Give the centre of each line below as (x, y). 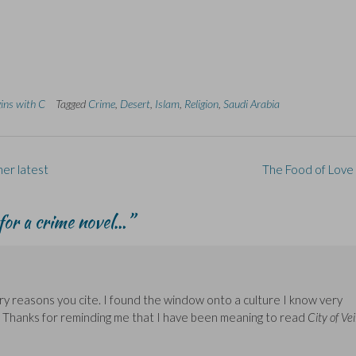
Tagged (72, 103)
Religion (201, 103)
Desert (135, 103)
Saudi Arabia (252, 103)
